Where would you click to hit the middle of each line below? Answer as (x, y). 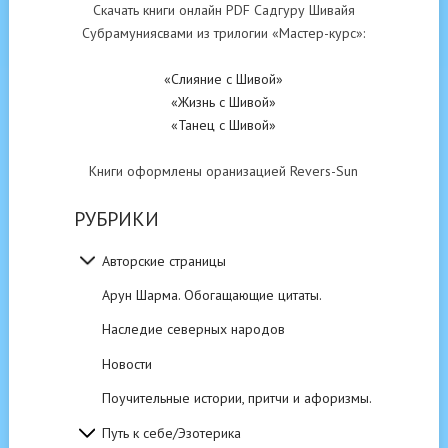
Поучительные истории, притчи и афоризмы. (236, 398)
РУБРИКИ (116, 219)
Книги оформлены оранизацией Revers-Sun (224, 171)
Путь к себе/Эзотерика (171, 432)
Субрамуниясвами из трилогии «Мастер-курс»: (224, 33)
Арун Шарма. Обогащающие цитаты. (211, 295)
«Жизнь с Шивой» (224, 102)
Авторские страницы (163, 260)
